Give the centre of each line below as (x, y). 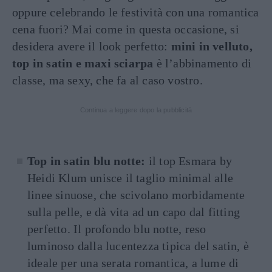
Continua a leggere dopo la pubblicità (136, 110)
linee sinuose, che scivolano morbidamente (136, 195)
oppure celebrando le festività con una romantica (136, 12)
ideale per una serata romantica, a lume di (133, 263)
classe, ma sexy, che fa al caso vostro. (107, 80)
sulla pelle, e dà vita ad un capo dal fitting (134, 212)
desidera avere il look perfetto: (92, 46)
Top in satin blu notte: (87, 161)
